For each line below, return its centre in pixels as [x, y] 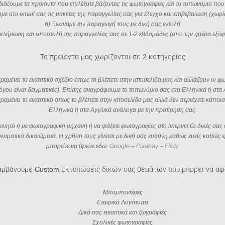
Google [119, 146]
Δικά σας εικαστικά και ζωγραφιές [123, 213]
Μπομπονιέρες [123, 193]
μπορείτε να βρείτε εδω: [78, 146]
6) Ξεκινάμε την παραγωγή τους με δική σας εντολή [113, 24]
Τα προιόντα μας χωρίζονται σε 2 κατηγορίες [113, 57]
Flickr [172, 146]
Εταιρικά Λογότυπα [123, 203]
